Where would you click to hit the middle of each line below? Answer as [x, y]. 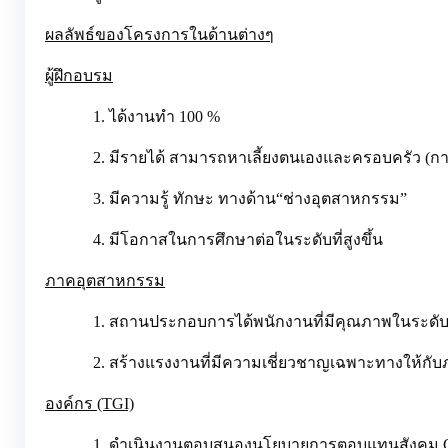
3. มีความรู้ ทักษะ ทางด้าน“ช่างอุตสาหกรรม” [250, 199]
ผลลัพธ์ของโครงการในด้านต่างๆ [159, 35]
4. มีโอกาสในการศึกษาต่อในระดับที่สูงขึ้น [238, 240]
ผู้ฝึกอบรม [79, 76]
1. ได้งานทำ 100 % [156, 117]
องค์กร [71, 404]
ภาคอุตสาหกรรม [105, 281]
